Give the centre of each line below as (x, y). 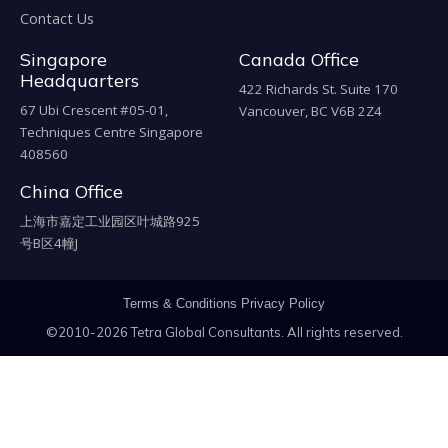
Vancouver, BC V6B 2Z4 (310, 111)
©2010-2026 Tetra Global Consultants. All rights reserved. (224, 332)
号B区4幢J (49, 243)
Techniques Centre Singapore (111, 132)
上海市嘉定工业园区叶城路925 (110, 221)
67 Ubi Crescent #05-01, (94, 110)
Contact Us (57, 19)
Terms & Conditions (180, 304)
